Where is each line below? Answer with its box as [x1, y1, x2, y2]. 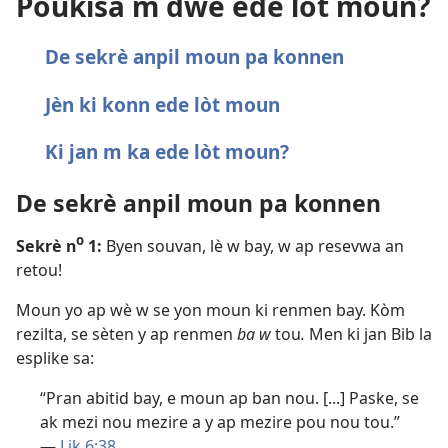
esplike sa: [16, 347, 94, 370]
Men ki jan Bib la [305, 323, 432, 346]
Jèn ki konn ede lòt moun [44, 90, 280, 118]
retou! [16, 259, 62, 282]
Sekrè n [16, 235, 76, 258]
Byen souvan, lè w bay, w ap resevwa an [102, 235, 404, 258]
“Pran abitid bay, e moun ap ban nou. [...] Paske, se [40, 387, 419, 410]
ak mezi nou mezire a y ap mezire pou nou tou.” [40, 411, 400, 434]
